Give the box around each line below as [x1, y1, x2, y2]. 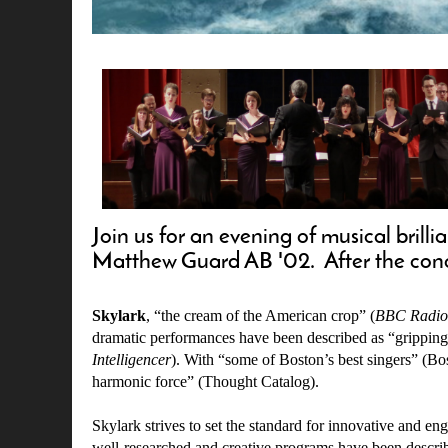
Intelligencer [92, 351, 171, 368]
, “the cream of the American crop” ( [146, 307, 375, 324]
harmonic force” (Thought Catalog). [92, 373, 323, 390]
